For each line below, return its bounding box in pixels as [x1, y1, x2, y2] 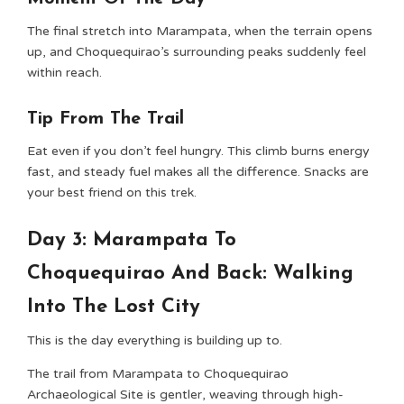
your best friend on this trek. [27, 185, 200, 200]
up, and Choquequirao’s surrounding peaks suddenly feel [27, 44, 366, 60]
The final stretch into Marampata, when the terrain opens [27, 23, 372, 39]
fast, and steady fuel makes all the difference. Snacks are [27, 164, 369, 179]
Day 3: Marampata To [27, 230, 236, 251]
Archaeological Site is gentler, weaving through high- [27, 387, 344, 402]
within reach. [27, 65, 102, 80]
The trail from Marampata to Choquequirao [27, 366, 289, 381]
